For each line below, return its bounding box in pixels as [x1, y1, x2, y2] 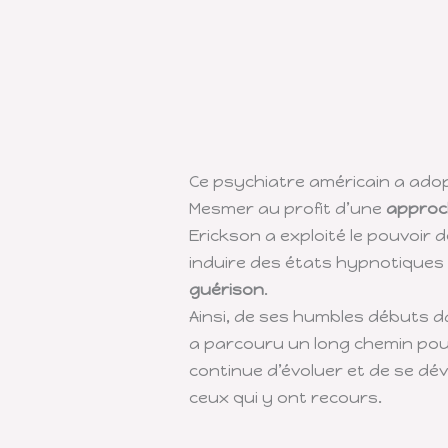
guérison [188, 280, 264, 300]
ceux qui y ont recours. [188, 388, 382, 408]
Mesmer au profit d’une [188, 199, 386, 219]
